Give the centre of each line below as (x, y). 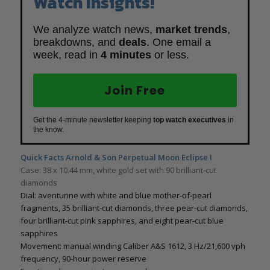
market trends (191, 30)
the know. (48, 130)
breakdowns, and (76, 42)
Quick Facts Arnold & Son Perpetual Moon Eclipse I (116, 158)
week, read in (67, 55)
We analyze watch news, (94, 30)
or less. (170, 55)
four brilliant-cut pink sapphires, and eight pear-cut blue (122, 221)
